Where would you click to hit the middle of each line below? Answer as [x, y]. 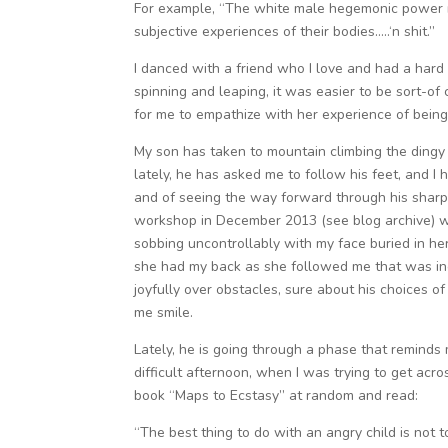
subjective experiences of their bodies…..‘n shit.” [285, 31]
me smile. [164, 312]
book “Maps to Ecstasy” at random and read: [276, 395]
